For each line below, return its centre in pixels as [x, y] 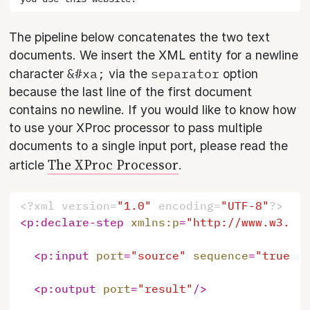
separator [185, 73]
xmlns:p [155, 222]
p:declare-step [76, 222]
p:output [69, 288]
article [29, 165]
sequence [221, 255]
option [239, 73]
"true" [276, 255]
